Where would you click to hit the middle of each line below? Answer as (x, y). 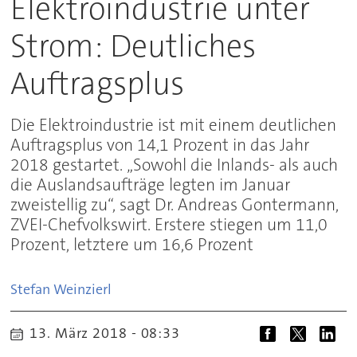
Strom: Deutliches (133, 46)
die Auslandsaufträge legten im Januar (151, 185)
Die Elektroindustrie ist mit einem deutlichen (174, 125)
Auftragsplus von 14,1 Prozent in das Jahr (160, 145)
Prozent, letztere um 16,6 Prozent (132, 245)
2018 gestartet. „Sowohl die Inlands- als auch (175, 165)
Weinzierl (83, 290)
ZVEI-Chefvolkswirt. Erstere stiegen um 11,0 (169, 225)
